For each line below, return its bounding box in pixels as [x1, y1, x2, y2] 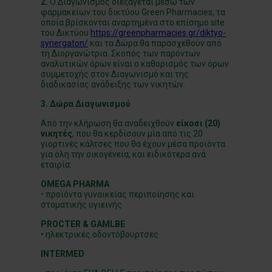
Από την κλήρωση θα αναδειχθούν [41, 118, 177, 128]
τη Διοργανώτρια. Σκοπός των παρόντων [41, 49, 201, 58]
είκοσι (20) [176, 118, 221, 128]
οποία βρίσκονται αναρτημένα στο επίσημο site [41, 18, 225, 27]
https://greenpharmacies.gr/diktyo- [90, 28, 226, 38]
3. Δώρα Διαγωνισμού [41, 99, 131, 109]
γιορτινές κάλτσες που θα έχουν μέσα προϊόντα [41, 139, 226, 149]
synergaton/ [41, 38, 89, 48]
